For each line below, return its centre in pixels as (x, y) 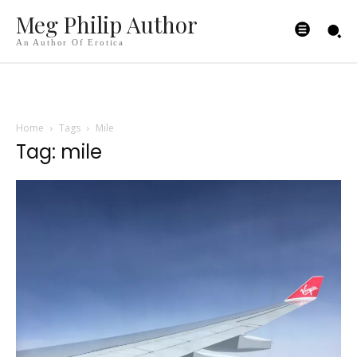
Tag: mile (59, 151)
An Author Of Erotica (70, 43)
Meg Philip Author (107, 25)
